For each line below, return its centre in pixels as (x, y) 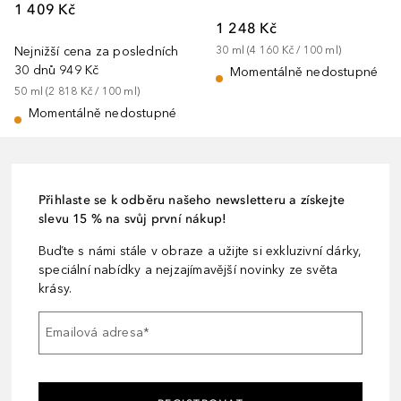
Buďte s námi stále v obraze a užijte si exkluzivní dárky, (200, 251)
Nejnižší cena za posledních (97, 51)
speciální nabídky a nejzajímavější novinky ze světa (188, 269)
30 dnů (35, 70)
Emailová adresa (94, 333)
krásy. (55, 288)
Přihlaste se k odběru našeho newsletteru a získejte (192, 200)
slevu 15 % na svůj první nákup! (133, 218)
